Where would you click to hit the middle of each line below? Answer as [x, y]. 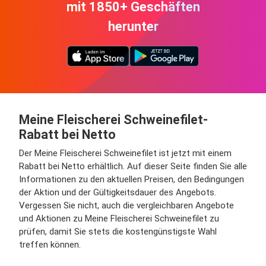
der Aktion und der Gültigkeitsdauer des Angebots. [118, 192]
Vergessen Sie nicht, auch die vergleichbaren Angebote [126, 205]
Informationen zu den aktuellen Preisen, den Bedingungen [132, 179]
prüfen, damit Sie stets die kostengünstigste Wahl [118, 232]
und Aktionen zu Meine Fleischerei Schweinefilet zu [119, 218]
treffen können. [50, 245]
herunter [133, 26]
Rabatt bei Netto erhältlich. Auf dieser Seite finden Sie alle [133, 166]
